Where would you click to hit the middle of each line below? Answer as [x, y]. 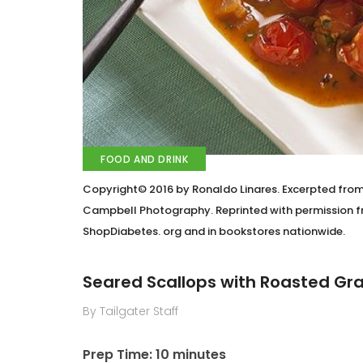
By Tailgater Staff [130, 312]
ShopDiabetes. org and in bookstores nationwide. [214, 232]
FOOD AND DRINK [145, 160]
